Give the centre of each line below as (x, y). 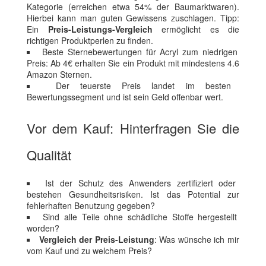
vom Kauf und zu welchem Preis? (89, 251)
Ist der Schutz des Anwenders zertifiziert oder (141, 183)
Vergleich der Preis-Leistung (96, 240)
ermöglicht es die (196, 29)
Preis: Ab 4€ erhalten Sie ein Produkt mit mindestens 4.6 (133, 63)
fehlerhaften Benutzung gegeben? (91, 206)
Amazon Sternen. (59, 75)
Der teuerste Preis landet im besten (143, 86)
